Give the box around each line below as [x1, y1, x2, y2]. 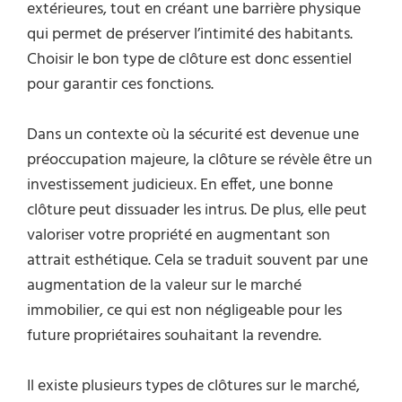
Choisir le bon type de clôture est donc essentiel [27, 46, 352, 73]
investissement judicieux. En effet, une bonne [27, 171, 333, 198]
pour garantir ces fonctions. [27, 71, 214, 98]
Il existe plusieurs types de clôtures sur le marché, [27, 372, 360, 399]
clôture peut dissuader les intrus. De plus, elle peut [27, 197, 367, 223]
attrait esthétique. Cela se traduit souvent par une [27, 247, 368, 274]
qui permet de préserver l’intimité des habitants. [27, 21, 353, 48]
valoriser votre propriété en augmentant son [27, 222, 330, 249]
